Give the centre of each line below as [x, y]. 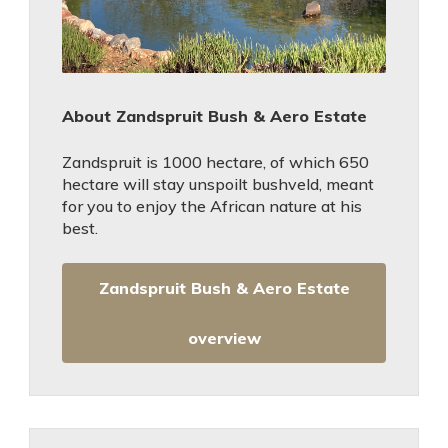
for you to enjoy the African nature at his [212, 206]
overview [224, 338]
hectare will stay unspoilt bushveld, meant [218, 184]
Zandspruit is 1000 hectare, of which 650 [215, 162]
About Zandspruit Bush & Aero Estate [214, 116]
